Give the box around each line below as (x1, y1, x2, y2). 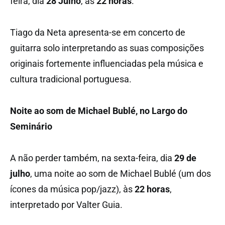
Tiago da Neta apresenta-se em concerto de (10, 27, 185, 38)
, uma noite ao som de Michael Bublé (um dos (30, 168, 211, 179)
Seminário (10, 121, 52, 132)
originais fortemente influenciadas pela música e (10, 58, 203, 69)
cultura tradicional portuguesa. (10, 73, 132, 84)
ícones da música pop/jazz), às (10, 183, 135, 194)
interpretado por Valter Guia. (10, 199, 123, 210)
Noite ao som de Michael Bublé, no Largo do (10, 105, 187, 116)
